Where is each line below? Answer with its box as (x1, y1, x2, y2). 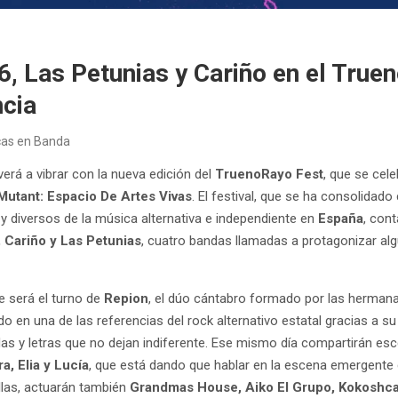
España (318, 210, 364, 227)
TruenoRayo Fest (215, 165, 324, 182)
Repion (104, 290, 149, 306)
